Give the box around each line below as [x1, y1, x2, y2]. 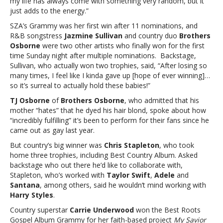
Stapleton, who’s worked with [10, 170, 107, 180]
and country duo [122, 31, 179, 40]
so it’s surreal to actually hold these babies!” [10, 81, 150, 90]
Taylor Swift [107, 170, 150, 180]
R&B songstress [10, 31, 64, 40]
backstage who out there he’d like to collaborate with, [10, 160, 183, 170]
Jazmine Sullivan [64, 31, 122, 40]
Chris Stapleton [102, 140, 159, 150]
